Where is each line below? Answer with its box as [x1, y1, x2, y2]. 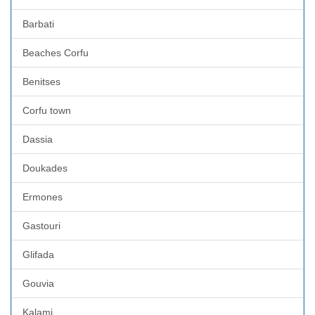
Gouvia [22, 277, 54, 289]
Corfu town [22, 104, 71, 116]
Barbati [22, 18, 54, 30]
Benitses [22, 75, 60, 87]
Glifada [22, 248, 54, 260]
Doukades [22, 162, 67, 174]
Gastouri [22, 219, 60, 231]
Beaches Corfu [22, 46, 89, 58]
